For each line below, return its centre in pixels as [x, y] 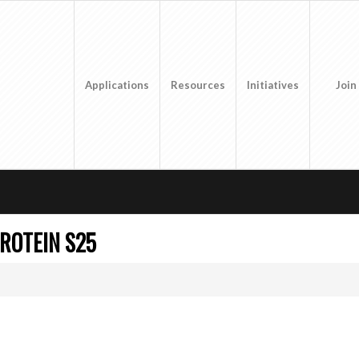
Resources [198, 85]
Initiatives [273, 85]
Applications [117, 85]
